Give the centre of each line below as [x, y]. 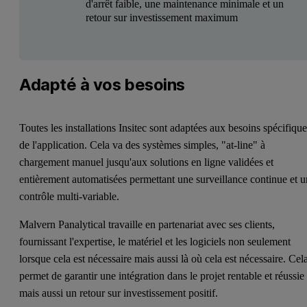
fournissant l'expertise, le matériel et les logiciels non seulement [155, 242]
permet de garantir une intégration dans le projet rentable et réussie [162, 276]
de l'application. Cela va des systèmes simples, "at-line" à [143, 145]
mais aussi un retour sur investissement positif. [119, 293]
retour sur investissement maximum [161, 18]
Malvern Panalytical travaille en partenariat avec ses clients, [147, 225]
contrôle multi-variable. [71, 197]
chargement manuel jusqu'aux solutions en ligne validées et [147, 162]
